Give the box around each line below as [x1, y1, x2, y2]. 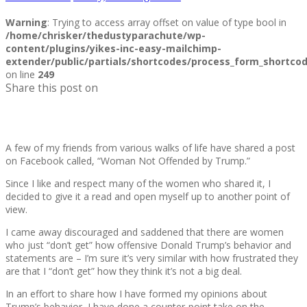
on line [5, 67, 38, 81]
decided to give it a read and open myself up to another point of [5, 190, 290, 204]
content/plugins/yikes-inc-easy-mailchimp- [5, 41, 221, 55]
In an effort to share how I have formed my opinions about [5, 287, 267, 301]
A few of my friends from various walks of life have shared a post [5, 141, 295, 155]
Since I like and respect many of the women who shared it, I [5, 177, 271, 191]
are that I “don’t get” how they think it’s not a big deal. [5, 265, 242, 278]
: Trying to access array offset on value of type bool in [47, 15, 286, 29]
